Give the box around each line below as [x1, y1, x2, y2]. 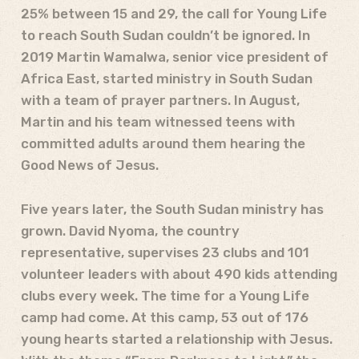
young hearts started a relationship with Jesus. [21, 330, 333, 347]
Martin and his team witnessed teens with [21, 113, 295, 130]
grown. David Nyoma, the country [21, 222, 240, 239]
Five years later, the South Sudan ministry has [21, 200, 324, 217]
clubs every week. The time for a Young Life [21, 287, 309, 304]
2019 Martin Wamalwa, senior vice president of [21, 48, 329, 65]
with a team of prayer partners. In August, [21, 91, 300, 108]
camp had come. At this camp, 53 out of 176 [21, 309, 309, 325]
